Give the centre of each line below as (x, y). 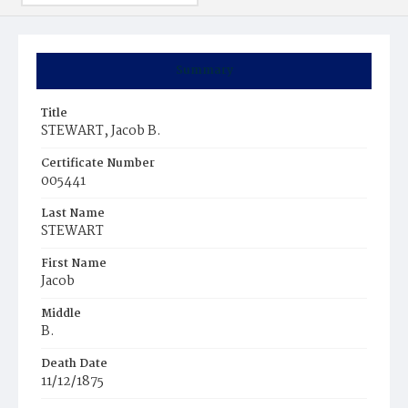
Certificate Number (98, 163)
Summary (204, 71)
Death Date (74, 364)
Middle (61, 314)
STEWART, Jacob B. (101, 131)
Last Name (73, 214)
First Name (74, 264)
